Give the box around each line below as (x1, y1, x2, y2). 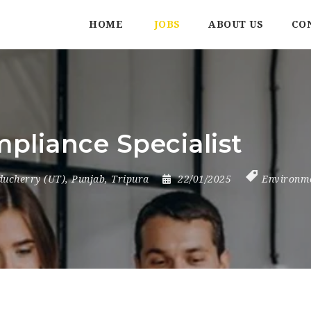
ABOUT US (208, 19, 263, 30)
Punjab (72, 174, 105, 185)
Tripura (111, 174, 149, 185)
